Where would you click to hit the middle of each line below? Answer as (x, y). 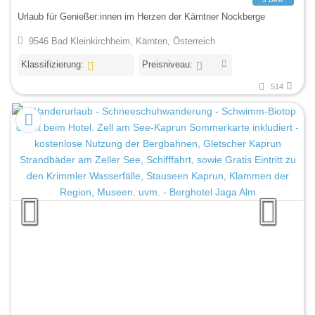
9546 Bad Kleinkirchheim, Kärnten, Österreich (122, 41)
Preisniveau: (167, 64)
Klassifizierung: (52, 64)
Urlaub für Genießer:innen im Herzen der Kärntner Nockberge (141, 16)
